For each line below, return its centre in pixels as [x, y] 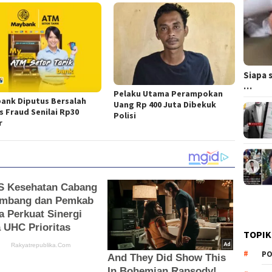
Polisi [125, 115]
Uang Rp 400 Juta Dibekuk [165, 104]
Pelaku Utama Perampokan [168, 93]
